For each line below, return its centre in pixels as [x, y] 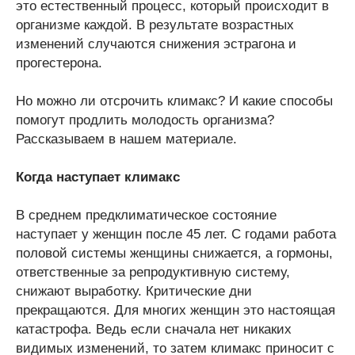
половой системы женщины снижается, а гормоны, [174, 253]
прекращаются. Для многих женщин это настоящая [176, 310]
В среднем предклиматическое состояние [146, 215]
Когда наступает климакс [98, 177]
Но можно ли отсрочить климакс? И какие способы [174, 101]
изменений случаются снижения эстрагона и [156, 44]
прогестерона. [59, 63]
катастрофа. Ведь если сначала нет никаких [154, 329]
